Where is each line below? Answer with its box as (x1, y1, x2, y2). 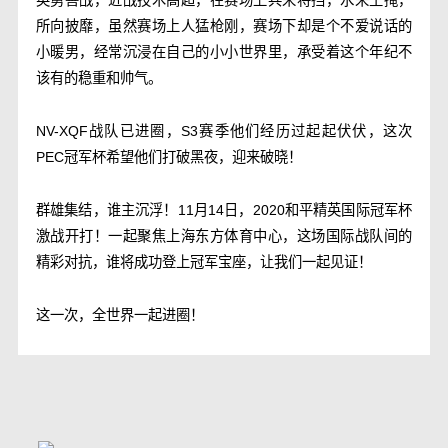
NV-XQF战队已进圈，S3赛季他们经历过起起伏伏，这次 (35, 122, 413, 139)
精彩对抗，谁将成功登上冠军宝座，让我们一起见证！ (35, 253, 372, 270)
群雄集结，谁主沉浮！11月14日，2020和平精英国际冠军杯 (35, 201, 413, 218)
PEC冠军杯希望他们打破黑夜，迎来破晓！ (35, 148, 302, 165)
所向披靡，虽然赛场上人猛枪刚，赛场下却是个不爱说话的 (35, 18, 413, 35)
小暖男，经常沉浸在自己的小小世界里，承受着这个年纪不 (35, 44, 413, 61)
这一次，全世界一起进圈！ (35, 306, 204, 323)
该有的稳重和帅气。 (35, 70, 162, 87)
